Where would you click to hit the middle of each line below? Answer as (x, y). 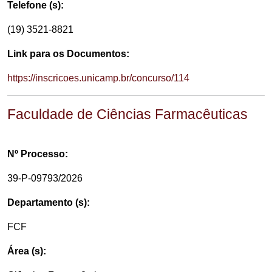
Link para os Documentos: (68, 54)
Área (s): (27, 251)
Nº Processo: (38, 154)
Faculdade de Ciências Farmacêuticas (127, 114)
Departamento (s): (49, 202)
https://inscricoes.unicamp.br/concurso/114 (98, 78)
